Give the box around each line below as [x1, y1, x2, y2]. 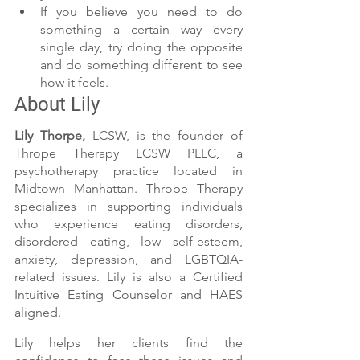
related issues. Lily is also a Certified [14, 269, 243, 284]
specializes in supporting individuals [14, 198, 243, 214]
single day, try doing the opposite [40, 39, 243, 55]
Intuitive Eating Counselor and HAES [14, 287, 243, 302]
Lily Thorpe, [14, 128, 85, 143]
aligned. [14, 305, 64, 320]
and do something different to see [40, 57, 243, 72]
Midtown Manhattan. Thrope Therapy [14, 181, 243, 196]
